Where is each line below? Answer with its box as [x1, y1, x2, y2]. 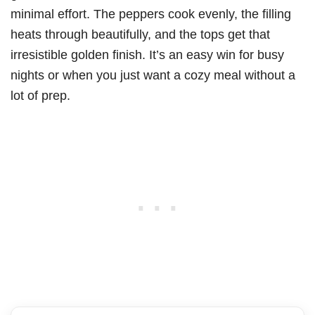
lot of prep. [11, 87, 70, 103]
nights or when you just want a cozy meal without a [11, 67, 295, 82]
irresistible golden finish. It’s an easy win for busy [11, 46, 284, 62]
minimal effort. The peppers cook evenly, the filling [11, 6, 291, 21]
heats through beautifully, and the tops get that [11, 26, 270, 41]
